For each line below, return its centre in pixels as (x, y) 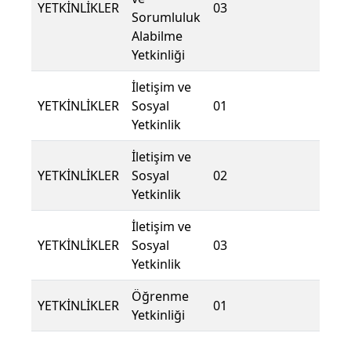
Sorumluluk (166, 18)
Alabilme (157, 36)
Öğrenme (160, 297)
